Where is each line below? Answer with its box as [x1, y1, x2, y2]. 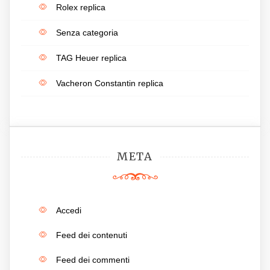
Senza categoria [56, 27, 118, 37]
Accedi [56, 205, 81, 215]
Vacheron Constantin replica [56, 78, 163, 88]
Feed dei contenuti [56, 230, 127, 240]
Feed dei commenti [56, 254, 130, 265]
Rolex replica [56, 2, 105, 12]
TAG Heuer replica [56, 52, 127, 63]
